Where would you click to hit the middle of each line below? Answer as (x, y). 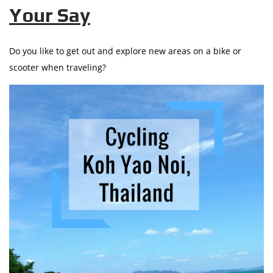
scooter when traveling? (58, 67)
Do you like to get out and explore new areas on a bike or (125, 51)
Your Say (50, 15)
